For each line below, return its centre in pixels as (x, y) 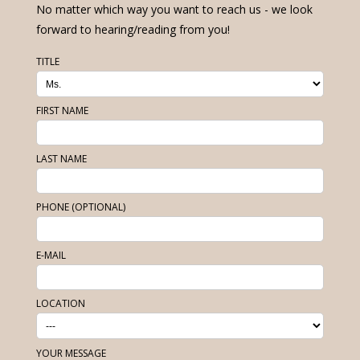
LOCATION (61, 304)
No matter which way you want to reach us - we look (174, 10)
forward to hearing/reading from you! (133, 30)
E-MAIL (51, 256)
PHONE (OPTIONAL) (81, 207)
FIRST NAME (62, 111)
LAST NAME (61, 159)
